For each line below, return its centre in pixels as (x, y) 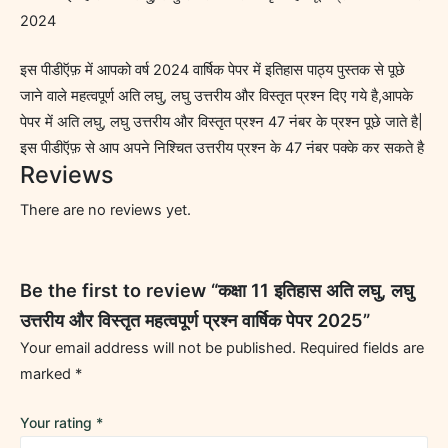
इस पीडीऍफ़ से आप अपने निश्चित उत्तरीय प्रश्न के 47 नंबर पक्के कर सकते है (222, 148)
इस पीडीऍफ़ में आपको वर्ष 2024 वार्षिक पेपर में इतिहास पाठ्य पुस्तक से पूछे (212, 70)
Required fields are (362, 348)
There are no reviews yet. (105, 209)
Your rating (58, 423)
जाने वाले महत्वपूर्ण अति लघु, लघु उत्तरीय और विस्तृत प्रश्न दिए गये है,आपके (216, 96)
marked (47, 374)
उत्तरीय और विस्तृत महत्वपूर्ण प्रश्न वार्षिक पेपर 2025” (195, 320)
